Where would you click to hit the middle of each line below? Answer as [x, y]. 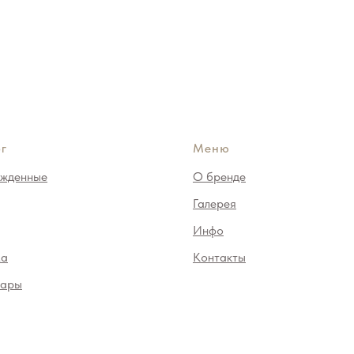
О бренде [219, 177]
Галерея [215, 203]
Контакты [219, 257]
